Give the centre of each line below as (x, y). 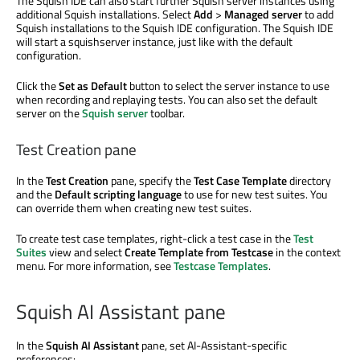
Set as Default (93, 85)
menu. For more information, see (95, 266)
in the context (307, 252)
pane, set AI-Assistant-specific (213, 346)
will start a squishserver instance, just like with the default (154, 41)
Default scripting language (118, 194)
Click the (37, 85)
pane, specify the (151, 181)
